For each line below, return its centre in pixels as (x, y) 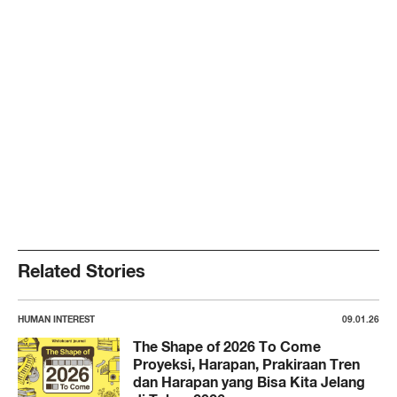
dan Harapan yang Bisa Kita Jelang (249, 381)
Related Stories (82, 270)
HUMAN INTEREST (56, 319)
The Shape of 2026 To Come (227, 346)
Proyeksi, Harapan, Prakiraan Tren (246, 364)
